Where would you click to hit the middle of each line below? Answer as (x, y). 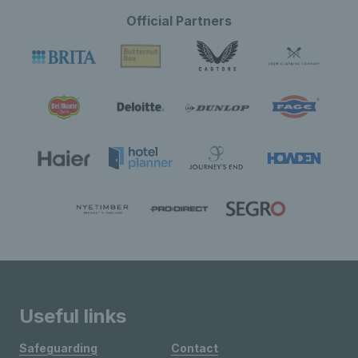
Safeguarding (58, 348)
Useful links (73, 316)
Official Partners (179, 21)
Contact (194, 348)
